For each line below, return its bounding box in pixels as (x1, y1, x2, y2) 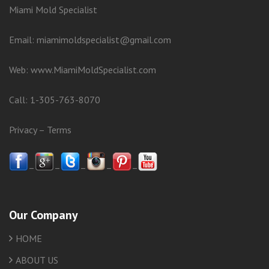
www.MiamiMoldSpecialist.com (31, 63, 156, 76)
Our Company (9, 207, 78, 223)
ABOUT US (16, 253, 58, 266)
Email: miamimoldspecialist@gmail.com (9, 33, 171, 46)
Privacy (9, 123, 37, 136)
